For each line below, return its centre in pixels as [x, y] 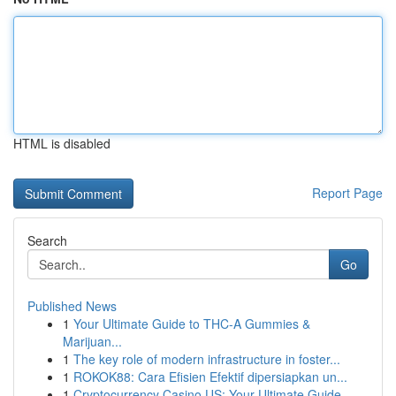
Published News [72, 306]
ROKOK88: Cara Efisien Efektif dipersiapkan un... [210, 377]
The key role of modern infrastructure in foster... [207, 359]
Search [47, 240]
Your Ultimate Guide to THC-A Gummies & [192, 324]
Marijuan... [92, 341]
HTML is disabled [62, 143]
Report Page [347, 193]
